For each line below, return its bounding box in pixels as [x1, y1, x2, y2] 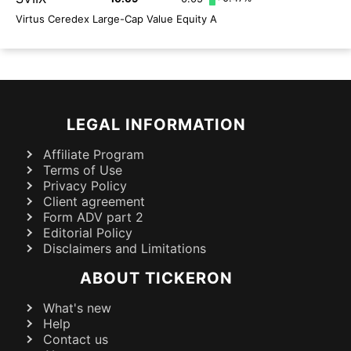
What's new [43, 300, 111, 317]
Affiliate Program [43, 147, 144, 163]
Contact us [43, 331, 108, 348]
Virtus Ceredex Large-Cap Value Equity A [16, 13, 217, 26]
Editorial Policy [43, 225, 132, 241]
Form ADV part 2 [43, 209, 143, 226]
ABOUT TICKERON [79, 269, 233, 288]
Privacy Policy [43, 178, 127, 194]
